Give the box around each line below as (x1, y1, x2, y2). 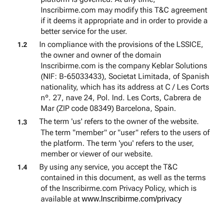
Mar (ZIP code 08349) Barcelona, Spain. (40, 104, 176, 113)
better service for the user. (40, 27, 127, 36)
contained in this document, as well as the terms (40, 172, 206, 182)
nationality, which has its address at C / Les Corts (40, 82, 209, 92)
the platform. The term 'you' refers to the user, (40, 138, 194, 148)
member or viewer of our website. (40, 149, 153, 158)
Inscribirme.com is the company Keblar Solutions (40, 61, 207, 71)
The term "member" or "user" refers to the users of (40, 127, 210, 137)
